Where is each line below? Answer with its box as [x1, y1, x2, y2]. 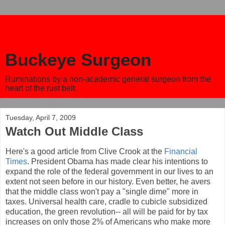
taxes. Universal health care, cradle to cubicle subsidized [6, 197, 207, 206]
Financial [164, 147, 197, 156]
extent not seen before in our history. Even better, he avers [6, 177, 210, 186]
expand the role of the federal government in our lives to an [6, 167, 213, 176]
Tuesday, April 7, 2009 [6, 114, 76, 122]
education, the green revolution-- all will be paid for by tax [6, 207, 208, 216]
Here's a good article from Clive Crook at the [6, 147, 164, 156]
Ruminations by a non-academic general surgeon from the [5, 75, 211, 83]
